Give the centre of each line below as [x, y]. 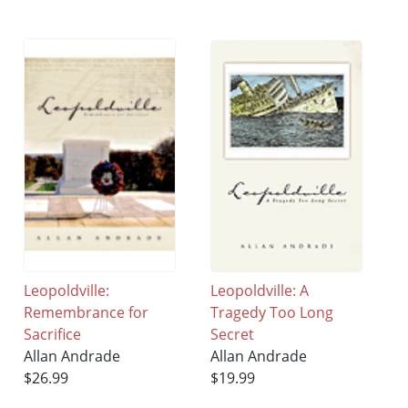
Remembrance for [87, 312]
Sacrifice [53, 334]
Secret [233, 334]
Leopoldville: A [260, 290]
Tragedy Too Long [272, 312]
